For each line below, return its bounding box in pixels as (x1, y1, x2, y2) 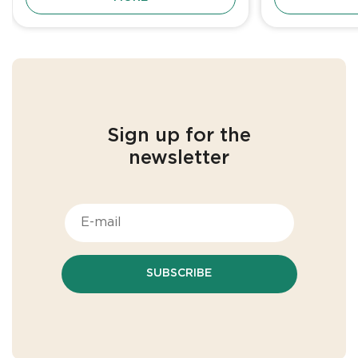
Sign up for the (107, 126, 251, 145)
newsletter (129, 149, 229, 167)
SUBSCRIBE (146, 268, 212, 279)
